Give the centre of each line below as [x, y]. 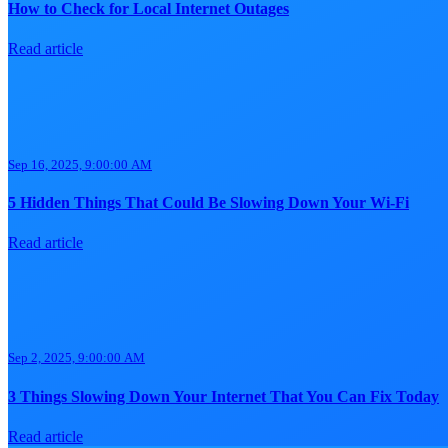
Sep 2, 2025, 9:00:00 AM [76, 358]
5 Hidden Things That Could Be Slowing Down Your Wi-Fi [208, 202]
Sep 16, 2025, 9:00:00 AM [80, 164]
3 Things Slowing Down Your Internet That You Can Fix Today [223, 396]
